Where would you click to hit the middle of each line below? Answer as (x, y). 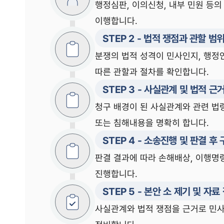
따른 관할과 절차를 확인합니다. (152, 71)
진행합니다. (116, 173)
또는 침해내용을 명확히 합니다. (152, 122)
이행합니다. (116, 20)
